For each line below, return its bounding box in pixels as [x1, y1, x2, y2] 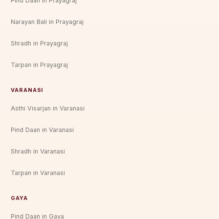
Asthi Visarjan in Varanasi [11, 104, 85, 112]
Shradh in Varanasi [11, 147, 66, 155]
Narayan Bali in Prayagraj [11, 18, 84, 25]
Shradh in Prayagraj [11, 39, 68, 47]
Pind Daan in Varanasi [11, 126, 74, 133]
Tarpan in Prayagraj [11, 61, 68, 68]
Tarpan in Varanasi [11, 169, 66, 176]
